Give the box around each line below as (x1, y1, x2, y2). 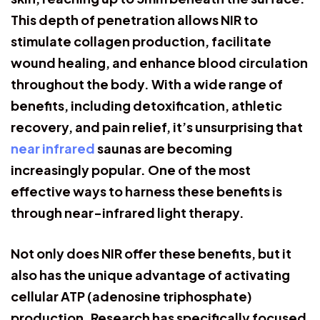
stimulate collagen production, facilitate (11, 32, 271, 49)
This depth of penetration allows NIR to (11, 11, 258, 28)
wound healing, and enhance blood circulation (11, 54, 308, 71)
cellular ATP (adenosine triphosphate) (11, 287, 252, 304)
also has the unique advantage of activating (11, 266, 290, 283)
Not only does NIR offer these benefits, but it (11, 244, 291, 261)
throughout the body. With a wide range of (11, 75, 283, 92)
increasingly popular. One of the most (11, 161, 251, 178)
